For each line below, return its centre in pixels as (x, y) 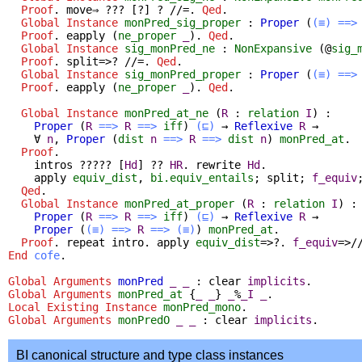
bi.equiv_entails (202, 177)
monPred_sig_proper (183, 22)
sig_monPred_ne (170, 48)
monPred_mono (202, 307)
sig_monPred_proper (183, 74)
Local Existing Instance (82, 307)
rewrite (218, 164)
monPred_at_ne (166, 113)
